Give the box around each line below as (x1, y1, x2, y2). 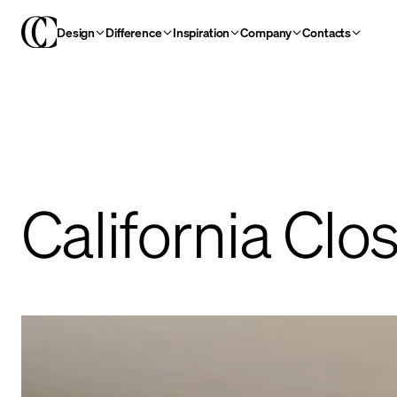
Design (57, 23, 96, 41)
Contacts (302, 23, 352, 41)
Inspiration (172, 23, 230, 41)
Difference (105, 23, 162, 41)
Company (240, 23, 292, 41)
